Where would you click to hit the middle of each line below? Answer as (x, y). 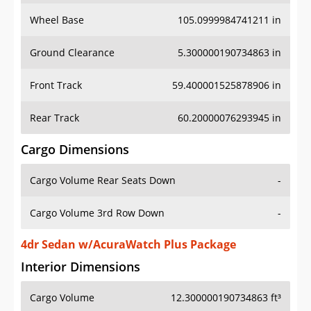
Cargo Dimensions (75, 150)
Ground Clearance (72, 53)
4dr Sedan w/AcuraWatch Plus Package (128, 245)
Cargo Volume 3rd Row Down (97, 213)
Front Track (56, 85)
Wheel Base (57, 20)
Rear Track (54, 118)
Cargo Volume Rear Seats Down (103, 180)
